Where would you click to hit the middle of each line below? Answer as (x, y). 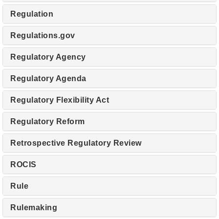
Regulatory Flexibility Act (60, 100)
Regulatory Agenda (48, 78)
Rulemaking (34, 208)
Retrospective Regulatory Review (76, 143)
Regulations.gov (43, 35)
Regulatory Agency (48, 57)
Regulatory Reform (48, 121)
